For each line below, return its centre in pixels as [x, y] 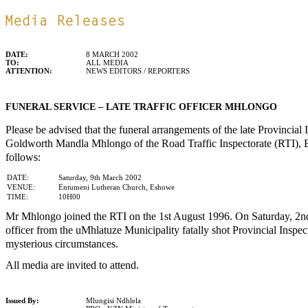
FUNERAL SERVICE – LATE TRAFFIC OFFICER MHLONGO [143, 107]
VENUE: [21, 187]
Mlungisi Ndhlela [113, 301]
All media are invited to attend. [72, 265]
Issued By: [22, 301]
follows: [23, 157]
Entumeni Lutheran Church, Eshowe [117, 187]
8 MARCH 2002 [112, 54]
